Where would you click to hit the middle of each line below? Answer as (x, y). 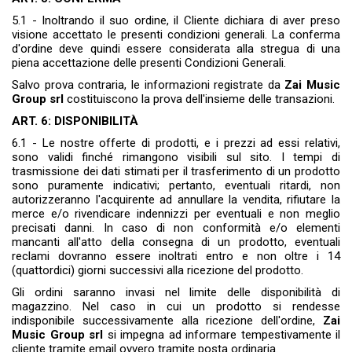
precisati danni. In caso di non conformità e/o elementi (176, 228)
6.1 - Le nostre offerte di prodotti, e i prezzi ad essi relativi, (176, 143)
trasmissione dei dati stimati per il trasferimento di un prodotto (176, 172)
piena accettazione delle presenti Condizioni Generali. (149, 63)
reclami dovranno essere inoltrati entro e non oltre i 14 (176, 257)
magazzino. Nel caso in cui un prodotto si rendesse (176, 307)
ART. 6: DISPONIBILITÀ (75, 121)
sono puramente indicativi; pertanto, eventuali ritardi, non (176, 186)
